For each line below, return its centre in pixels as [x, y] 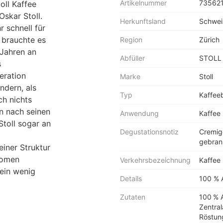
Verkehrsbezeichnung [155, 160]
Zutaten [133, 197]
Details [131, 178]
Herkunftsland [143, 21]
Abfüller [132, 58]
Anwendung [139, 113]
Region [131, 40]
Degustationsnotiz [149, 132]
